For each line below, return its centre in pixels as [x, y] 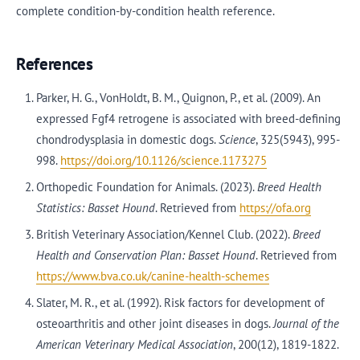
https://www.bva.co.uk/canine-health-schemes [152, 276]
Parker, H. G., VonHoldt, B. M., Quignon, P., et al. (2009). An [178, 98]
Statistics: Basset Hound [95, 208]
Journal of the [306, 323]
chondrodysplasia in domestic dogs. [127, 139]
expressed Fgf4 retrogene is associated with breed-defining [188, 119]
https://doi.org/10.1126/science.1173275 [163, 160]
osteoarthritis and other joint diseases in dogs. [154, 323]
